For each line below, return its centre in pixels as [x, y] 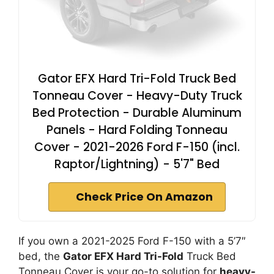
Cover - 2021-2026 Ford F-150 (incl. [137, 147]
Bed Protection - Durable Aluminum [137, 113]
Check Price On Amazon [144, 197]
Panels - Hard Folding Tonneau [137, 130]
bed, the [41, 256]
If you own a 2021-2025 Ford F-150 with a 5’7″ [132, 241]
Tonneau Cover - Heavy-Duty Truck [137, 95]
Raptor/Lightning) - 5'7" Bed [137, 164]
